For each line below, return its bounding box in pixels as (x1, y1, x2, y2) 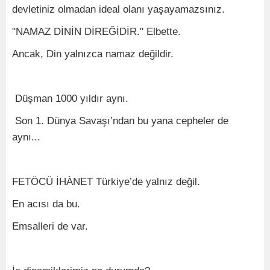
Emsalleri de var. (12, 221, 88, 232)
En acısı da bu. (12, 198, 80, 210)
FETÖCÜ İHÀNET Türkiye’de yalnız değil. (12, 176, 200, 187)
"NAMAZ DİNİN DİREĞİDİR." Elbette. (12, 26, 181, 37)
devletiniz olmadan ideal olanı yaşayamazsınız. (12, 4, 225, 15)
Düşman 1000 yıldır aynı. (12, 93, 128, 104)
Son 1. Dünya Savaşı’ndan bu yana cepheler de (12, 115, 228, 127)
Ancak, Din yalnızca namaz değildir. (12, 48, 174, 60)
